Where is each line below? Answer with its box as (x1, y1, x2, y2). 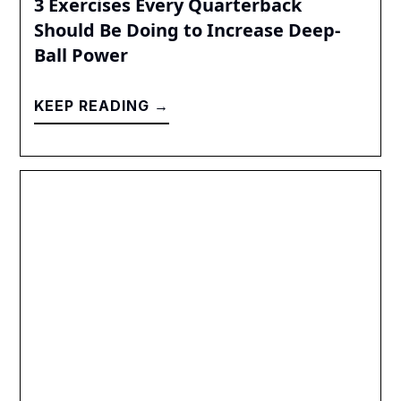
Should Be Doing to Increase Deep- (34, 17, 341, 42)
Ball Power (34, 42, 129, 67)
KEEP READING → (34, 96, 170, 115)
